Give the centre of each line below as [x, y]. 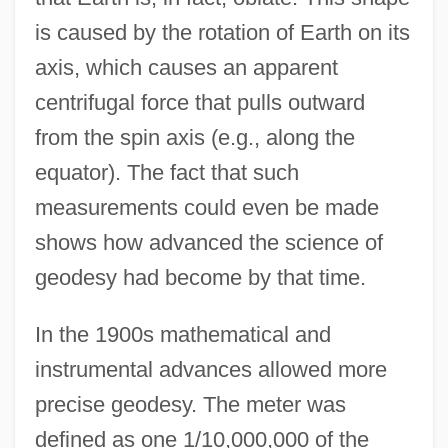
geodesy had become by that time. [200, 278]
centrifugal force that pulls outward [199, 103]
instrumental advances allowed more [210, 370]
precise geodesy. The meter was [190, 405]
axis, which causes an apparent [186, 68]
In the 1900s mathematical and [182, 335]
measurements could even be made [206, 208]
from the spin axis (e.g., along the [194, 138]
